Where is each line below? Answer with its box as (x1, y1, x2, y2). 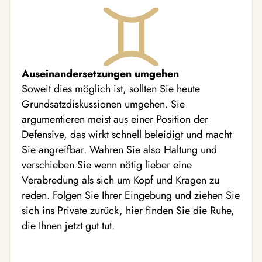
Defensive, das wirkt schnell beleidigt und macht (22, 127, 232, 142)
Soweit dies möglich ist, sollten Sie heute (22, 81, 200, 96)
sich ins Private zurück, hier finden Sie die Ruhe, (22, 203, 235, 218)
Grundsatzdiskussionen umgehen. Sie (22, 96, 185, 112)
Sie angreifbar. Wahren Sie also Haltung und (22, 142, 217, 157)
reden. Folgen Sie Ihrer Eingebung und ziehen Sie (22, 188, 240, 203)
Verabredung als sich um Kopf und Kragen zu (22, 173, 219, 188)
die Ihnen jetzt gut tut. (22, 218, 115, 233)
